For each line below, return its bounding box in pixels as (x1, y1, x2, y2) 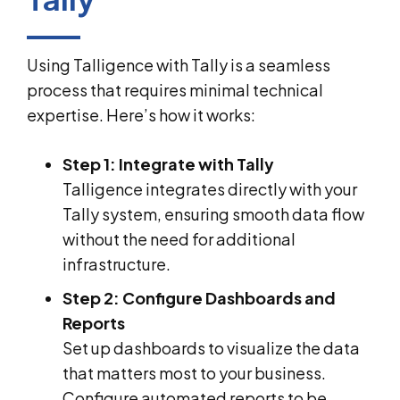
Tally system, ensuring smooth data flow (62, 203, 364, 224)
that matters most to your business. (62, 362, 326, 383)
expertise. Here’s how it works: (27, 104, 255, 125)
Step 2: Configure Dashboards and (62, 287, 336, 308)
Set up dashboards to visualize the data (62, 337, 360, 358)
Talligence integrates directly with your (62, 178, 357, 199)
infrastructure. (62, 253, 171, 274)
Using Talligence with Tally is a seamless (27, 54, 330, 75)
